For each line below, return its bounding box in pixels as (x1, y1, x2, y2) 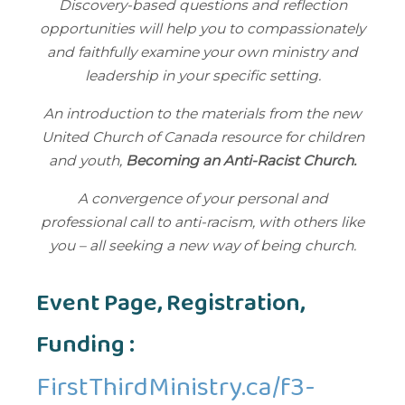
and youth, (49, 152, 126, 170)
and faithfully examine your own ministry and (47, 43, 358, 61)
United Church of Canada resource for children (41, 128, 364, 146)
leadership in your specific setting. (84, 67, 321, 85)
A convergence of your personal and (77, 190, 328, 208)
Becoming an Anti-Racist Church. (126, 152, 356, 170)
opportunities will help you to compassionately (40, 20, 365, 38)
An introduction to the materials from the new (43, 105, 362, 123)
